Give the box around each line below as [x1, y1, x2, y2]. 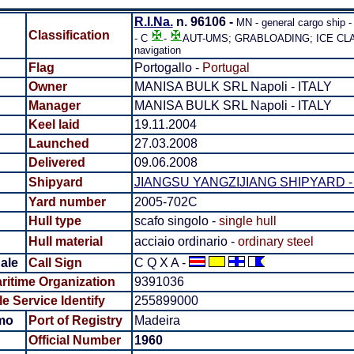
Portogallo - [134, 61, 202, 74]
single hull [218, 214, 277, 228]
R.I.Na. [134, 15, 173, 28]
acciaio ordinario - [134, 235, 235, 248]
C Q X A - [134, 256, 189, 269]
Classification [28, 28, 110, 42]
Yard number [28, 195, 106, 209]
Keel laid [28, 118, 80, 131]
